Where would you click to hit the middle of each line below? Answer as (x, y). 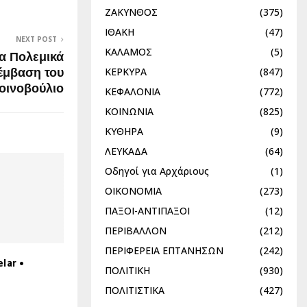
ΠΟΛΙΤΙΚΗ (127, 270)
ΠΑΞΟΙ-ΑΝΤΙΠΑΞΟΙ (147, 210)
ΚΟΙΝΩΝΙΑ (129, 111)
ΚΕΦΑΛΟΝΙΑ (133, 91)
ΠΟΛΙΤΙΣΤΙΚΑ (135, 290)
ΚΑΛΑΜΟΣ (128, 51)
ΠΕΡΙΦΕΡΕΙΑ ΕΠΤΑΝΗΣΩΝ (164, 250)
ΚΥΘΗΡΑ (124, 131)
